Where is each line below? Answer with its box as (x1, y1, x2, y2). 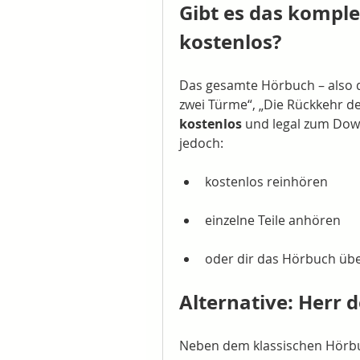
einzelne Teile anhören (205, 211, 341, 229)
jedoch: (179, 134, 223, 152)
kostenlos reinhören (205, 173, 328, 190)
